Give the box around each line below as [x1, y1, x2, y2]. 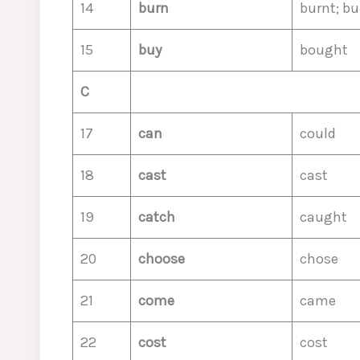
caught [300, 208, 347, 226]
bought [300, 41, 348, 59]
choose [138, 250, 185, 268]
